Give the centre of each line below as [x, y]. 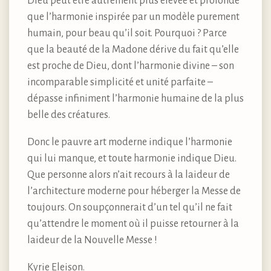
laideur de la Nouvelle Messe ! [92, 240]
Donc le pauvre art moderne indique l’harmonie [130, 142]
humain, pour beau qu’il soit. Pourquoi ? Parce [127, 33]
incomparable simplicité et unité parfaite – [120, 82]
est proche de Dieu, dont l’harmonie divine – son [131, 66]
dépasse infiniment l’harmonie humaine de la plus [135, 98]
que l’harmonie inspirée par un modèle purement [133, 17]
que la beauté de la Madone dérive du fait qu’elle [133, 49]
